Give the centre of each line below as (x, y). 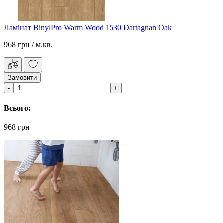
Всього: (17, 108)
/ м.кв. (42, 44)
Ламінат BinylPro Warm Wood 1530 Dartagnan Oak (88, 27)
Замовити (22, 77)
